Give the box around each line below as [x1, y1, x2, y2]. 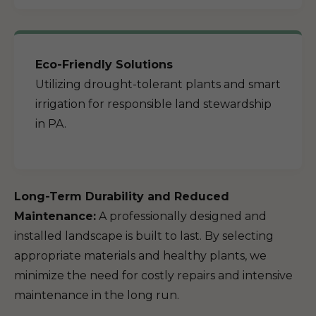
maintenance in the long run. [14, 288, 179, 302]
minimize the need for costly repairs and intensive [14, 269, 293, 282]
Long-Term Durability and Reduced [14, 190, 229, 203]
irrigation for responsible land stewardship [35, 97, 272, 111]
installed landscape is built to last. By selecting [14, 229, 274, 243]
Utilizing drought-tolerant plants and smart [35, 78, 281, 91]
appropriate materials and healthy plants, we [14, 249, 267, 262]
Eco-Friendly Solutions [35, 58, 173, 71]
